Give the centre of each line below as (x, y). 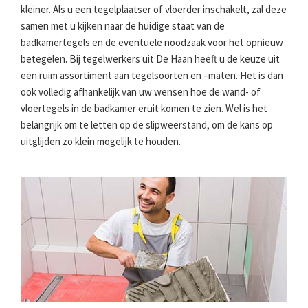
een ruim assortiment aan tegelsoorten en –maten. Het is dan (152, 75)
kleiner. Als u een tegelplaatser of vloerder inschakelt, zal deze (154, 9)
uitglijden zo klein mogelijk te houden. (101, 141)
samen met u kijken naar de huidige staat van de (123, 25)
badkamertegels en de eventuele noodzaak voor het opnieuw (152, 42)
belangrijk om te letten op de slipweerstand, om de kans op (147, 124)
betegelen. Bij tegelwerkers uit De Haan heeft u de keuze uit (150, 58)
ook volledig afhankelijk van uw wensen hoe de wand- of (141, 91)
